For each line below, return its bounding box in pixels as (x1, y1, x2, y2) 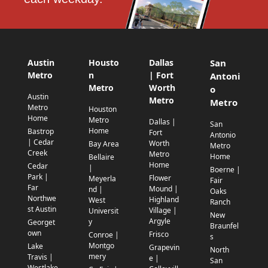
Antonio (209, 130, 236, 141)
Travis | (28, 252, 53, 263)
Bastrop (28, 126, 54, 137)
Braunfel (209, 221, 239, 232)
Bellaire (88, 152, 114, 163)
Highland (149, 194, 179, 205)
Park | (28, 172, 48, 182)
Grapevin (149, 242, 179, 253)
